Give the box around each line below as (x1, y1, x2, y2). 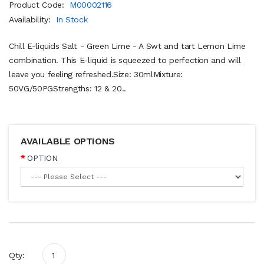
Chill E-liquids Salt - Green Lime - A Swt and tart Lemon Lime (9, 41, 246, 51)
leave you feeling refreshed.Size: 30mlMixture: (9, 69, 183, 79)
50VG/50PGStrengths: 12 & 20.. (9, 83, 126, 93)
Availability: (9, 14, 54, 24)
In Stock (56, 14, 88, 24)
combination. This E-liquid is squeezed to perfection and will (9, 55, 241, 65)
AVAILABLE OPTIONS (21, 135, 115, 147)
